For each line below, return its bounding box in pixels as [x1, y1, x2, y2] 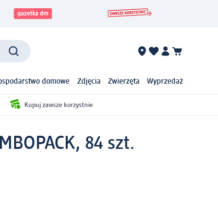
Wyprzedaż [147, 78, 183, 86]
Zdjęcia [77, 78, 101, 86]
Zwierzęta [108, 78, 140, 86]
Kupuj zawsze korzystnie [24, 101, 93, 109]
